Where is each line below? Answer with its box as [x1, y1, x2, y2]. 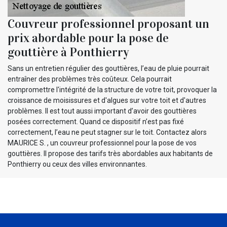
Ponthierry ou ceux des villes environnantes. [8, 160, 147, 169]
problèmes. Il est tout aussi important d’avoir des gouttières [8, 107, 197, 116]
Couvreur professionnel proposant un [8, 16, 209, 32]
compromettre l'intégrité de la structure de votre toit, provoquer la [8, 86, 217, 94]
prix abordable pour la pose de [8, 30, 169, 46]
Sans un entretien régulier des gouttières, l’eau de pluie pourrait [8, 64, 209, 73]
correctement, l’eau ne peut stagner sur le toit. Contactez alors [8, 128, 207, 137]
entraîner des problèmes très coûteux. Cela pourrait [8, 75, 172, 84]
